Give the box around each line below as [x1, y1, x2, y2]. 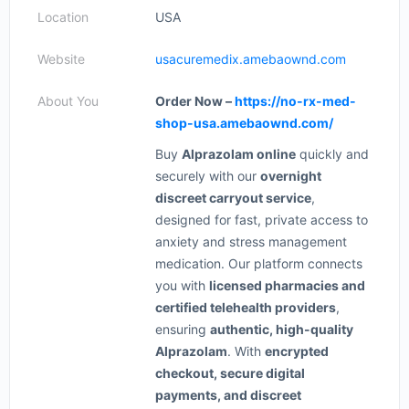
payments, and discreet [155, 387, 301, 403]
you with [155, 278, 209, 293]
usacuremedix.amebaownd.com [155, 51, 346, 67]
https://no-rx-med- [235, 93, 356, 109]
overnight [260, 168, 321, 184]
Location [37, 9, 89, 25]
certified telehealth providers [155, 299, 336, 315]
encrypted [265, 343, 329, 359]
